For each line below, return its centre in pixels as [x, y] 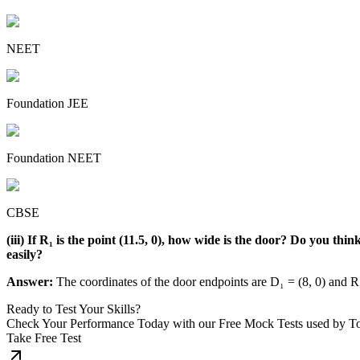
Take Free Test [44, 337]
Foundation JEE [47, 103]
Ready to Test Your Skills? [74, 309]
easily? [25, 254]
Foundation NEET [54, 157]
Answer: [30, 281]
